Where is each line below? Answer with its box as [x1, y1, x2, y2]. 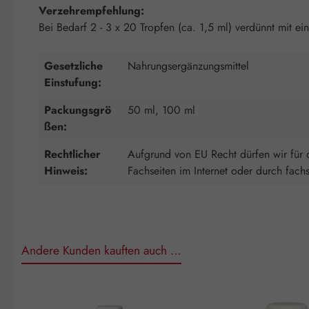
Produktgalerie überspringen [14, 284, 144, 301]
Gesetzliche [44, 58, 103, 74]
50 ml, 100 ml [128, 102, 195, 119]
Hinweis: [44, 163, 88, 179]
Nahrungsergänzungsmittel [128, 58, 249, 74]
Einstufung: [44, 74, 101, 91]
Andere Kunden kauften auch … [21, 241, 181, 260]
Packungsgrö [44, 102, 111, 119]
